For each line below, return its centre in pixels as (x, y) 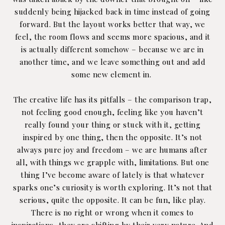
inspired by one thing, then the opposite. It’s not (113, 137)
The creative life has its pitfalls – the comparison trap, (113, 99)
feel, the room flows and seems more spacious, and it (113, 36)
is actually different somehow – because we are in (113, 49)
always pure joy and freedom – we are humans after (113, 149)
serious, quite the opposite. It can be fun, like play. (113, 200)
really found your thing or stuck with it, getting (113, 124)
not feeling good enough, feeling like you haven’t (113, 112)
